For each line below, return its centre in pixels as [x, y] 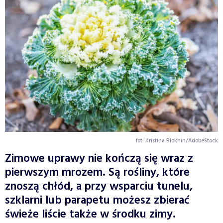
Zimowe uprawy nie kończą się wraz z [99, 159]
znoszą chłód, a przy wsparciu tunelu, [99, 187]
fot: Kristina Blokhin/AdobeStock [177, 141]
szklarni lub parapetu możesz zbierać [97, 201]
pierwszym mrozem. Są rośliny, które [97, 173]
